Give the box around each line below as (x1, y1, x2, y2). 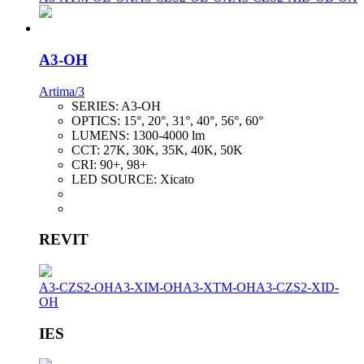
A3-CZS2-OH (39, 280, 114, 295)
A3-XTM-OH (183, 280, 256, 295)
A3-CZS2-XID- (256, 280, 339, 295)
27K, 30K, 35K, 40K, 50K (103, 142, 243, 157)
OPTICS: (71, 113, 123, 128)
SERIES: (71, 98, 121, 113)
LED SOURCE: (71, 171, 160, 186)
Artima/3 (39, 84, 84, 98)
